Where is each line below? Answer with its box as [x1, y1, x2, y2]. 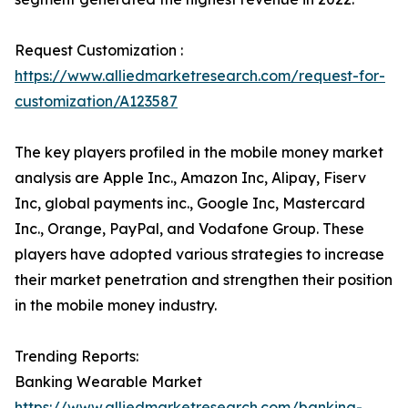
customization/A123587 [15, 92, 178, 111]
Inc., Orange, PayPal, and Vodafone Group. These [15, 219, 364, 239]
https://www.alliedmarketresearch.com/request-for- [15, 66, 385, 86]
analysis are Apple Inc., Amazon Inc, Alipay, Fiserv [15, 168, 366, 188]
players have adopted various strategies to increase [15, 245, 384, 264]
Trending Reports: [15, 347, 138, 366]
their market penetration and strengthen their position [15, 270, 393, 290]
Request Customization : [15, 41, 183, 60]
